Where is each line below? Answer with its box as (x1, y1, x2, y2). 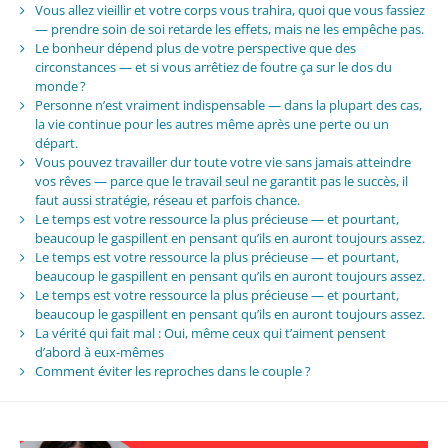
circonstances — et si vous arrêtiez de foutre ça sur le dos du (34, 58, 392, 77)
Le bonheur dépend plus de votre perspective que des (34, 39, 356, 58)
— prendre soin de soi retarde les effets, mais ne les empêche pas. (34, 20, 424, 39)
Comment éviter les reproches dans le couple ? (34, 362, 311, 381)
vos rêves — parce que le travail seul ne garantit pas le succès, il (34, 172, 408, 191)
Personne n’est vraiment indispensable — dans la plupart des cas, (34, 96, 422, 115)
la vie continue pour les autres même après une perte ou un (34, 115, 389, 134)
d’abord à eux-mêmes (34, 343, 164, 362)
